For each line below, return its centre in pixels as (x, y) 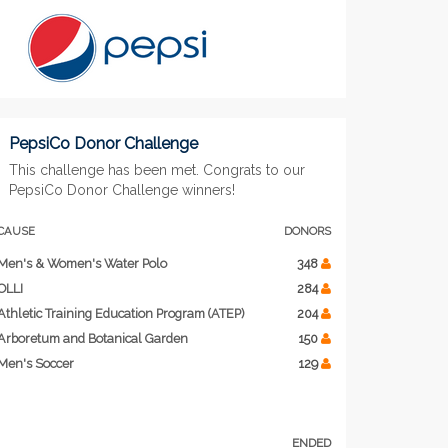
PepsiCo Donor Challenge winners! (121, 190)
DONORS (307, 231)
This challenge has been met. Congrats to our (156, 170)
